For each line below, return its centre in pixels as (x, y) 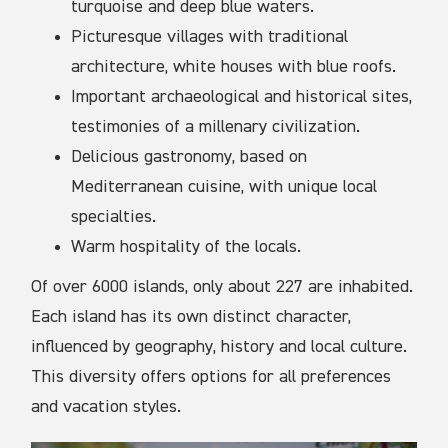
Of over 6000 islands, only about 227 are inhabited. (222, 287)
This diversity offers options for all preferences (211, 377)
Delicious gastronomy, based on (189, 157)
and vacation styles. (106, 407)
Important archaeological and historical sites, (242, 97)
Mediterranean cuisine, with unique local (224, 187)
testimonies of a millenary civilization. (216, 127)
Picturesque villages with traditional (210, 37)
